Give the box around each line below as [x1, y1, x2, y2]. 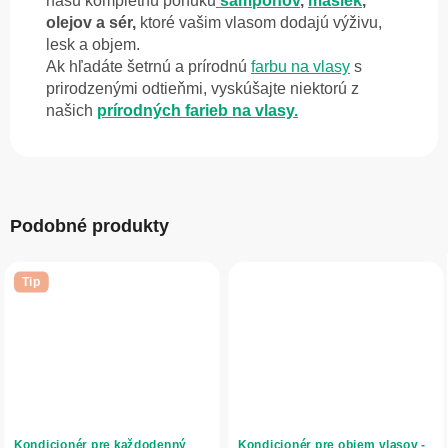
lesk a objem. [46, 36, 140, 54]
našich [46, 102, 97, 120]
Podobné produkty [10, 216, 169, 237]
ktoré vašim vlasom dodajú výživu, [136, 14, 382, 32]
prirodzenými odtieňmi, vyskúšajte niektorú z [46, 80, 359, 98]
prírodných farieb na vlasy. [97, 102, 298, 120]
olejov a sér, [46, 14, 136, 32]
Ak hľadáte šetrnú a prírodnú [46, 58, 251, 76]
